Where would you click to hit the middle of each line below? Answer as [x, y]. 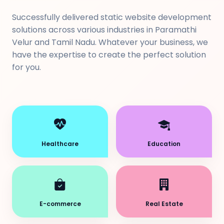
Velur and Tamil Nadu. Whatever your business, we [110, 42]
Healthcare [60, 144]
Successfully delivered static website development [112, 17]
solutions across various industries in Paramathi [104, 30]
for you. [26, 67]
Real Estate [164, 204]
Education [164, 144]
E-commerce [60, 204]
